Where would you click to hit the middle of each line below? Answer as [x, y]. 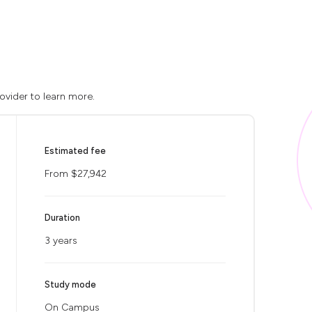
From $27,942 [76, 174]
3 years [61, 241]
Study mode [70, 284]
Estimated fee [75, 151]
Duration [62, 218]
